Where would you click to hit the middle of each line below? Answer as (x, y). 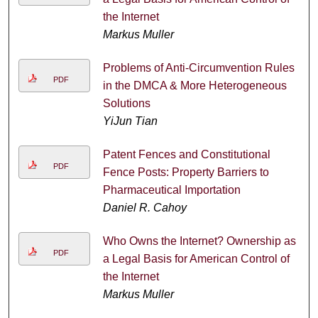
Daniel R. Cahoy (144, 207)
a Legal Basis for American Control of (196, 258)
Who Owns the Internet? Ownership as (199, 241)
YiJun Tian (130, 121)
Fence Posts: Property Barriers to (186, 172)
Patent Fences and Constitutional (186, 154)
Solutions (126, 103)
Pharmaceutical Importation (171, 190)
